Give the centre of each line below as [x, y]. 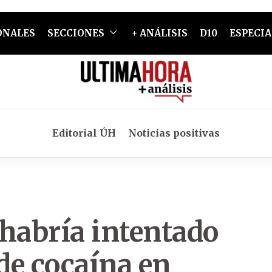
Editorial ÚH [84, 133]
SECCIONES [76, 33]
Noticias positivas [174, 133]
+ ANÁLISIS [159, 33]
